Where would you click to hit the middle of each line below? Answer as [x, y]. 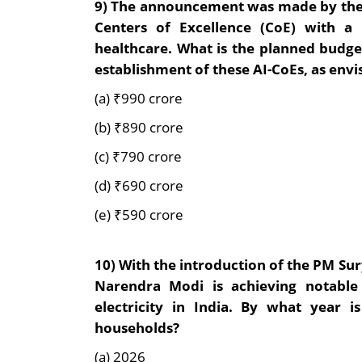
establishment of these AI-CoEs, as [210, 69]
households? [137, 328]
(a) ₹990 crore [139, 98]
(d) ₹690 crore [139, 185]
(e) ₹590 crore [139, 215]
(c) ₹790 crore [138, 156]
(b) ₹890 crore [139, 127]
